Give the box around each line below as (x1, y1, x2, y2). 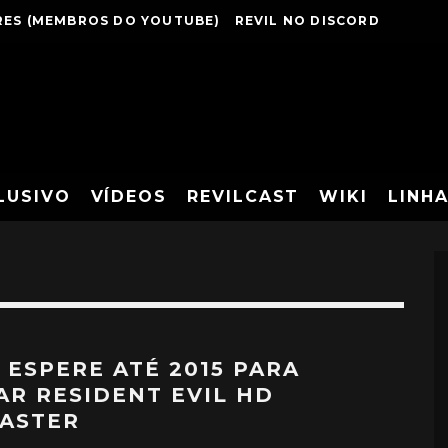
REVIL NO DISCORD (234, 13, 380, 28)
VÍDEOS (90, 187, 168, 206)
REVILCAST (187, 187, 300, 206)
